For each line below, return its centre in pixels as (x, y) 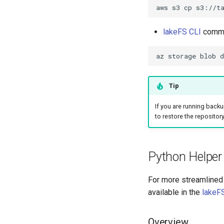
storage (182, 56)
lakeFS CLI (182, 32)
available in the (175, 192)
